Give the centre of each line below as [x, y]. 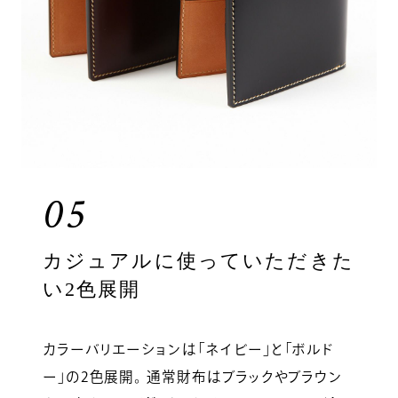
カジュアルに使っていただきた [198, 261]
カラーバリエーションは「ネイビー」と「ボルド [188, 349]
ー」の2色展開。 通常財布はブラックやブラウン [193, 376]
